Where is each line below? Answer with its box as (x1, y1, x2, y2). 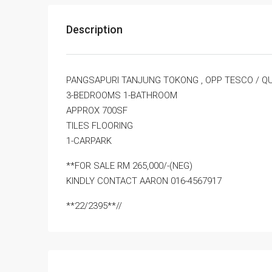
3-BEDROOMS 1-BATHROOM (66, 90, 177, 101)
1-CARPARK (66, 135, 112, 147)
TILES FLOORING (66, 120, 133, 132)
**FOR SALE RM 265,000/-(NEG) (66, 160, 192, 172)
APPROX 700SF (66, 105, 127, 117)
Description (66, 23, 123, 36)
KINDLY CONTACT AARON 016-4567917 (66, 175, 222, 187)
